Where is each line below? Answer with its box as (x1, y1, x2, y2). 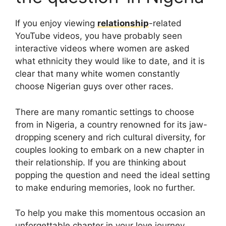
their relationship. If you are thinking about (15, 157, 186, 167)
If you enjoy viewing (15, 18, 97, 29)
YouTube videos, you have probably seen (15, 31, 182, 41)
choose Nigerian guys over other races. (15, 81, 174, 92)
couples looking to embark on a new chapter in (15, 144, 204, 155)
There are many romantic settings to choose (15, 106, 194, 117)
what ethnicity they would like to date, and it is (15, 56, 205, 67)
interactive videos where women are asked (15, 43, 190, 54)
